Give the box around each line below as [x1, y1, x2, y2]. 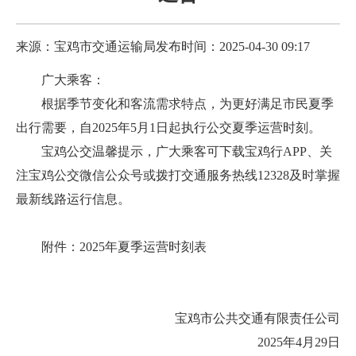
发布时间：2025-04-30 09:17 [156, 39, 310, 53]
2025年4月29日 [219, 335, 340, 349]
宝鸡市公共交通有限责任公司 [175, 311, 340, 325]
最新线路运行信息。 [16, 192, 130, 206]
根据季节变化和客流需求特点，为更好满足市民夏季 [41, 96, 334, 110]
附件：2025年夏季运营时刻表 [41, 239, 207, 253]
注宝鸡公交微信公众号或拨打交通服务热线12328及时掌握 [16, 168, 340, 182]
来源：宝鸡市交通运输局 [16, 39, 156, 53]
